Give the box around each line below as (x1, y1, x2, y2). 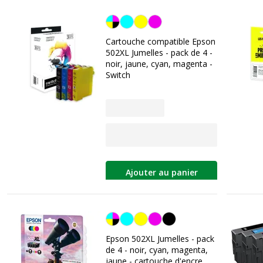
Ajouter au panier (125, 167, 198, 178)
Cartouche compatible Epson (106, 36, 215, 47)
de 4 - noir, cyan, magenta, (106, 244, 208, 255)
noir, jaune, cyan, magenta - (106, 58, 213, 69)
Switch (106, 69, 130, 80)
